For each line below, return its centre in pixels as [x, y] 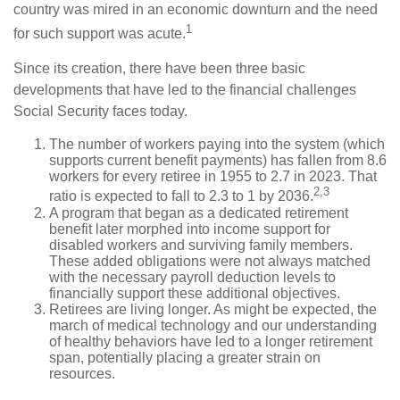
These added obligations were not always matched [210, 261]
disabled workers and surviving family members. [201, 245]
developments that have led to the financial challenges [185, 90]
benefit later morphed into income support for [190, 229]
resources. [82, 373]
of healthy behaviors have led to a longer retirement [211, 341]
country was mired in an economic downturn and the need [196, 9]
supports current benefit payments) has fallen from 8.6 [218, 161]
